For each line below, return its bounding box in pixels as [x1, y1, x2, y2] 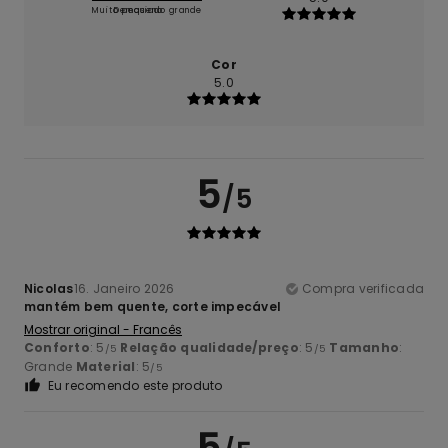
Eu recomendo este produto [47, 377, 223, 395]
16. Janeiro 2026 [73, 280, 175, 298]
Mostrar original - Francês [24, 321, 182, 339]
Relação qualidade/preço [120, 339, 299, 357]
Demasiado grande [113, 5, 202, 17]
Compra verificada [301, 280, 424, 298]
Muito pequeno [91, 5, 163, 17]
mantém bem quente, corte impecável [24, 298, 282, 316]
